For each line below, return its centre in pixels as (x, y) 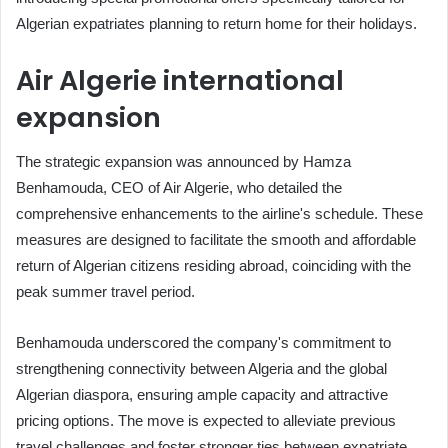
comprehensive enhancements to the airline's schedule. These (219, 214)
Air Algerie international (180, 80)
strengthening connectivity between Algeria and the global (201, 369)
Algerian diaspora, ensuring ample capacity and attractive (202, 395)
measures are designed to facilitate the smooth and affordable (216, 240)
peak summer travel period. (105, 292)
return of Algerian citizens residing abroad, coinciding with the (213, 266)
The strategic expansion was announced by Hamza (183, 162)
